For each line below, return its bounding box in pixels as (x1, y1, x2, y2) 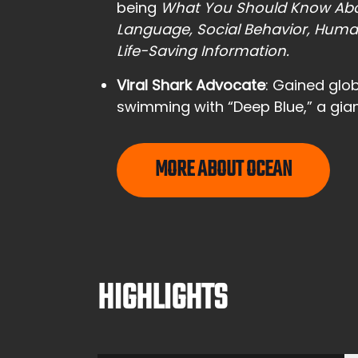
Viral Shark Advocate (117, 75, 265, 95)
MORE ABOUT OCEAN (155, 153, 292, 187)
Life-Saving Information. (117, 41, 289, 61)
